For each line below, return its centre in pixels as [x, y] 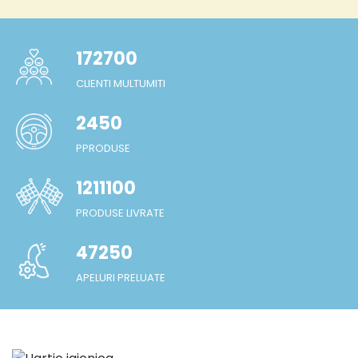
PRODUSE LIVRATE [120, 213]
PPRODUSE [103, 149]
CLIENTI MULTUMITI [121, 84]
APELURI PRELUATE [121, 278]
